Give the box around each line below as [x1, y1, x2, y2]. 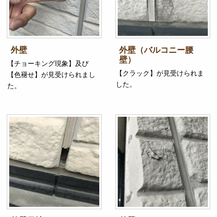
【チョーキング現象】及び [7, 60, 89, 68]
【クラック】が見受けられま [116, 69, 204, 77]
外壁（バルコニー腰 [119, 45, 193, 55]
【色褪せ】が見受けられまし [7, 71, 95, 79]
